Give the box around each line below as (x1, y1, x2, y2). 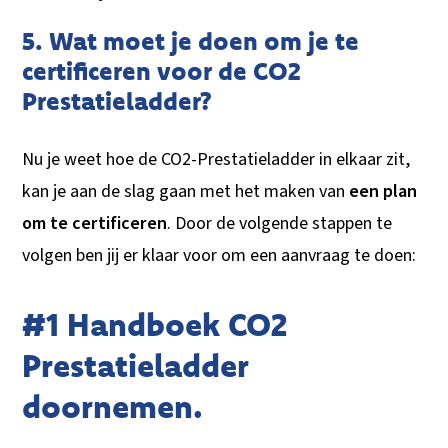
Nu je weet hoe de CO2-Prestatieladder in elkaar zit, (22, 147, 411, 173)
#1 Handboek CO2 (22, 304, 288, 345)
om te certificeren (22, 211, 168, 237)
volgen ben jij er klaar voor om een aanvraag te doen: (22, 243, 417, 269)
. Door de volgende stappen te (167, 211, 393, 237)
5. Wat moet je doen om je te (22, 25, 360, 57)
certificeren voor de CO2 (22, 55, 302, 87)
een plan (349, 179, 418, 205)
